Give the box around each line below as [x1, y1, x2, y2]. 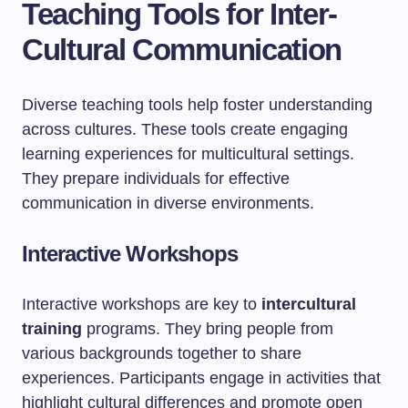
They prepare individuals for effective [22, 169, 290, 188]
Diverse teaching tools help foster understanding [22, 96, 372, 114]
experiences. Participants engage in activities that [22, 369, 381, 387]
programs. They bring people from [82, 320, 333, 338]
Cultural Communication [22, 33, 342, 66]
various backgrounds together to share [22, 344, 301, 362]
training [22, 320, 82, 338]
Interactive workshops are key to [22, 295, 261, 313]
